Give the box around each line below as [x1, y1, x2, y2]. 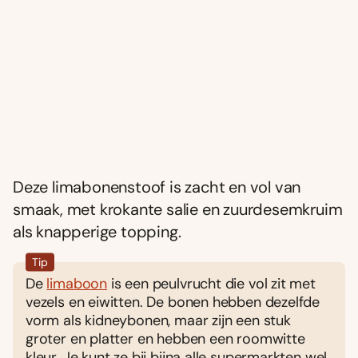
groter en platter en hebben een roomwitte [26, 328, 305, 348]
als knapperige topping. [13, 221, 181, 242]
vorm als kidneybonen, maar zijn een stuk [26, 310, 291, 330]
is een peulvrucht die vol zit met [107, 273, 316, 293]
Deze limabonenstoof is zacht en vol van [13, 176, 301, 197]
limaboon [46, 273, 108, 293]
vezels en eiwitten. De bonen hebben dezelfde [26, 292, 320, 312]
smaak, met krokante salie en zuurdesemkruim [13, 198, 343, 220]
